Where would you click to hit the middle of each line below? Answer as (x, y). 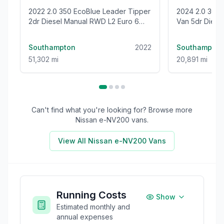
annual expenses (85, 216)
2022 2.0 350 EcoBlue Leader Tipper (38, 11)
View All (73, 140)
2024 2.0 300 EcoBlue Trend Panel (186, 11)
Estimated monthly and (93, 206)
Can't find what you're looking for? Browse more (112, 109)
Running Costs (91, 195)
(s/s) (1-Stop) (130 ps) (64, 31)
